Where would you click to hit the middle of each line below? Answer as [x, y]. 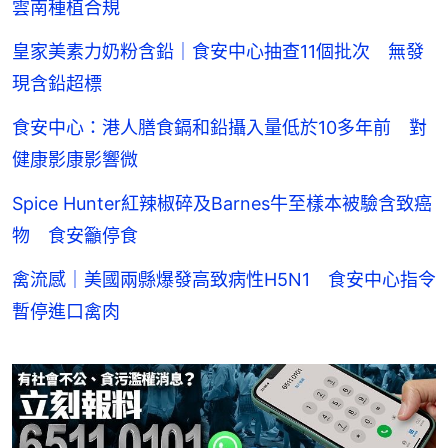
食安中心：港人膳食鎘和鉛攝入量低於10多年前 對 [219, 127]
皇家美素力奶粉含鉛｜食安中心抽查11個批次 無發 [218, 51]
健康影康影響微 [75, 159]
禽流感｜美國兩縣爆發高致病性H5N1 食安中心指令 [224, 279]
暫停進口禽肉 [66, 311]
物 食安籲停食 [75, 235]
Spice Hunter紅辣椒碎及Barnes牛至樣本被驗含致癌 [222, 203]
